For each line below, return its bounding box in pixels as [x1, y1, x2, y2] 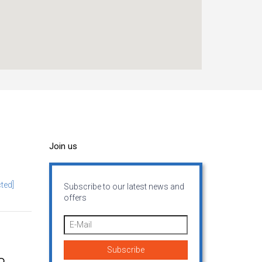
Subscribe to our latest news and [63, 182, 184, 192]
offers [63, 193, 87, 203]
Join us [49, 141, 77, 152]
